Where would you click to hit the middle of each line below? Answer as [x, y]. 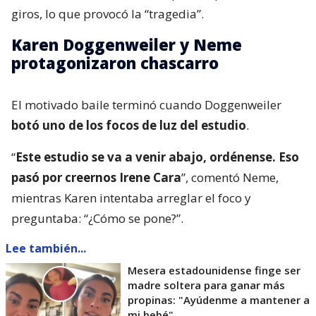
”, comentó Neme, [230, 177]
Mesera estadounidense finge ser [214, 270]
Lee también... [46, 248]
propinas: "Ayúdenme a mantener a [219, 299]
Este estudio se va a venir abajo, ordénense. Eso [157, 157]
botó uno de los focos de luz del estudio [129, 125]
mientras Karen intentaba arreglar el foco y [131, 197]
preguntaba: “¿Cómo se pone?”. [97, 218]
